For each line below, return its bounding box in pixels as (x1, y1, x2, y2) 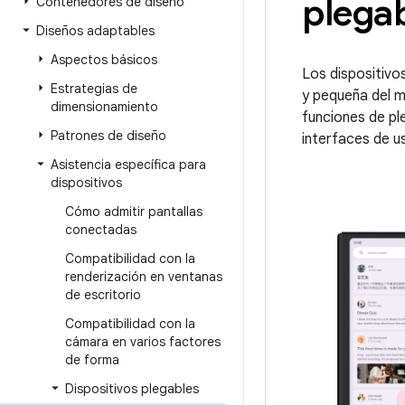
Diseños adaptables (36, 23, 155, 39)
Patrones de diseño (51, 127, 166, 144)
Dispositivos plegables (65, 381, 199, 397)
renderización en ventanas (65, 268, 222, 285)
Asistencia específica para (51, 156, 206, 173)
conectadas (65, 221, 137, 238)
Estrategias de (51, 80, 137, 97)
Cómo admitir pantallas (65, 203, 202, 220)
